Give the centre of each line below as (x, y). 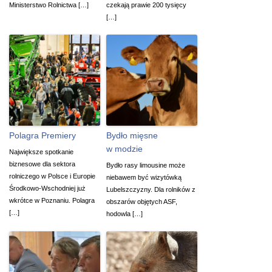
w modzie (124, 148)
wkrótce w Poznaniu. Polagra (52, 200)
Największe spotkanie (41, 151)
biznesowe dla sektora (42, 164)
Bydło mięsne (132, 135)
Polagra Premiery (42, 135)
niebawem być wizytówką (144, 177)
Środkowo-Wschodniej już (47, 188)
